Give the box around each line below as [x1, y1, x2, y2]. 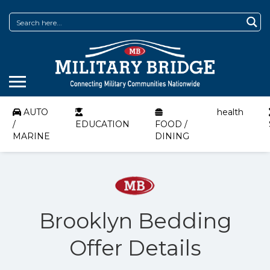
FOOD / [155, 119, 187, 130]
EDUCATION [75, 119, 130, 130]
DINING [155, 131, 189, 142]
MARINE [13, 131, 50, 142]
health [217, 107, 243, 118]
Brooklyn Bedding [39, 208, 231, 234]
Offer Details [69, 235, 201, 261]
